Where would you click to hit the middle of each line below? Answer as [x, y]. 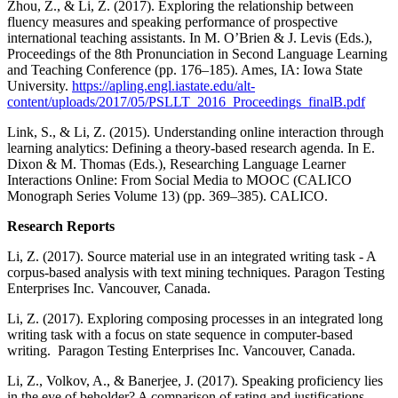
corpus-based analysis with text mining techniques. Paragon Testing [196, 273]
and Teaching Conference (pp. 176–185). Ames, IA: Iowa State [185, 70]
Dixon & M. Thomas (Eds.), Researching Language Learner [176, 164]
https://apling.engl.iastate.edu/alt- [163, 86]
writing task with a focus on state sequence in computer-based [180, 335]
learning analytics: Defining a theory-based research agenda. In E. [191, 148]
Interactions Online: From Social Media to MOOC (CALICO [179, 180]
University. [40, 86]
